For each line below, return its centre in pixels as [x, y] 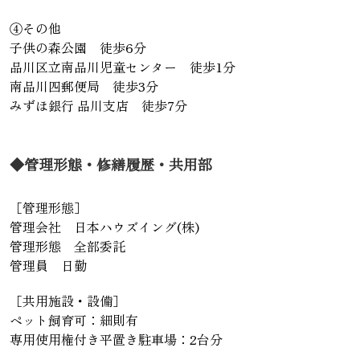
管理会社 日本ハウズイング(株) [104, 227]
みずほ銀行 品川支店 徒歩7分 [98, 106]
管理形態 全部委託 [67, 246]
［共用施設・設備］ [67, 301]
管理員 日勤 [48, 266]
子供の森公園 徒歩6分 [78, 48]
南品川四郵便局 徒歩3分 [84, 86]
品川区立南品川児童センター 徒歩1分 [123, 67]
